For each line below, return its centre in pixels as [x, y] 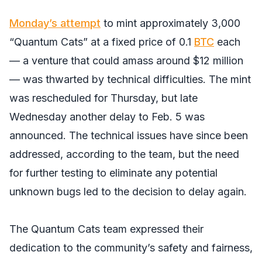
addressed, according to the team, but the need [124, 154]
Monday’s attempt [55, 23]
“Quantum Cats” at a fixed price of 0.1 [102, 42]
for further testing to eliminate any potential [113, 173]
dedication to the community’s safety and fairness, [131, 248]
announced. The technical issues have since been [129, 135]
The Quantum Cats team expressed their [106, 229]
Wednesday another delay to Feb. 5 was [107, 117]
